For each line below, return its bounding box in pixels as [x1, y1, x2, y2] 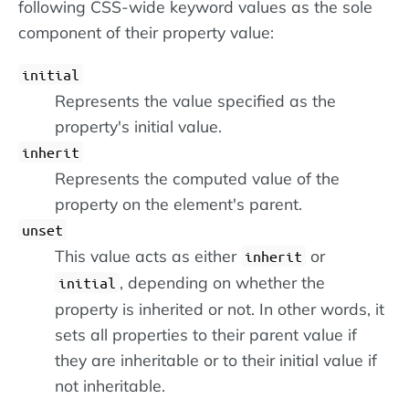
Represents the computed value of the [55, 167, 340, 188]
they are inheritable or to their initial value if [55, 349, 377, 370]
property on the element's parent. [55, 193, 302, 214]
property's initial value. [55, 115, 222, 136]
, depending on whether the [120, 271, 325, 292]
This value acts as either [55, 245, 241, 266]
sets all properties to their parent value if [55, 323, 357, 344]
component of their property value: [18, 22, 274, 43]
